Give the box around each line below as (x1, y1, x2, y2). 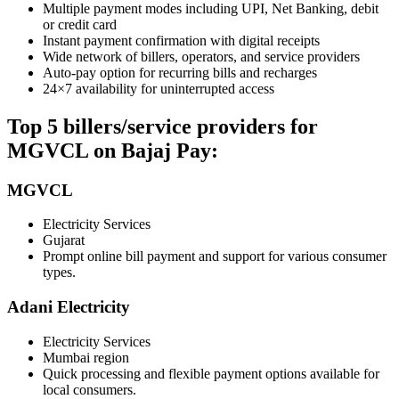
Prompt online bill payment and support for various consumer (43, 248, 387, 265)
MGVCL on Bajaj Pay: (7, 138, 218, 162)
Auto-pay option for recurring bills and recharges (43, 64, 317, 80)
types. (43, 265, 76, 281)
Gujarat (43, 232, 85, 248)
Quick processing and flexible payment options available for (43, 365, 379, 381)
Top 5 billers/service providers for (7, 114, 318, 138)
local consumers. (43, 381, 136, 397)
